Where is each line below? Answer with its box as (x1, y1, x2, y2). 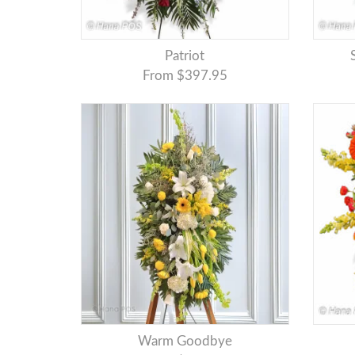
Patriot (173, 49, 205, 63)
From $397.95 (142, 69, 227, 83)
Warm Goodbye (151, 334, 232, 349)
